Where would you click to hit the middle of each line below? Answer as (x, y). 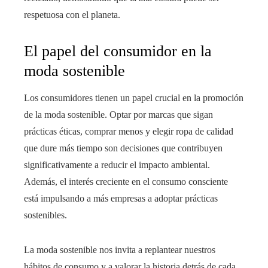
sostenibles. (45, 215)
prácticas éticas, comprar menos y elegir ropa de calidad (129, 131)
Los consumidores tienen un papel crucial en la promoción (134, 98)
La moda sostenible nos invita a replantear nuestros (120, 249)
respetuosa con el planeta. (72, 14)
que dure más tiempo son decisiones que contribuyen (123, 148)
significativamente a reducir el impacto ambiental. (117, 165)
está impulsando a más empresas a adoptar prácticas (121, 198)
